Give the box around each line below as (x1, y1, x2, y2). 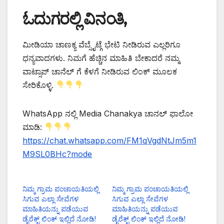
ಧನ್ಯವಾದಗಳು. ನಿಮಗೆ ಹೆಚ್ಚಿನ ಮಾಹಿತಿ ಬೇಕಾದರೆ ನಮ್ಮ (22, 52, 182, 63)
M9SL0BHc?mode (22, 148, 92, 159)
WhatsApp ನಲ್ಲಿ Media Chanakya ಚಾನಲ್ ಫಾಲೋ (22, 108, 193, 118)
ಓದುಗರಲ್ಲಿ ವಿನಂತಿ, (22, 8, 126, 28)
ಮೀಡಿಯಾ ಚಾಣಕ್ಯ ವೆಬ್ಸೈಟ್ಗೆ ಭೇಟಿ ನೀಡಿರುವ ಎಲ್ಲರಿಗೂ (22, 39, 180, 49)
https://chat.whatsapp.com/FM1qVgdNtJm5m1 (22, 135, 196, 145)
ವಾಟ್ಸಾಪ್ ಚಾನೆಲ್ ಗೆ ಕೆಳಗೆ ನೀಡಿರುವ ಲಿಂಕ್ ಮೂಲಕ (22, 66, 177, 76)
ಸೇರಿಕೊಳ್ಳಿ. (22, 79, 56, 90)
